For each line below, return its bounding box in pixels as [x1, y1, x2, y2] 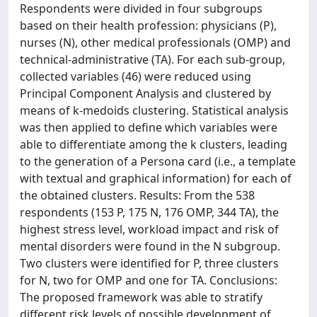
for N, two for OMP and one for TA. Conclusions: [20, 272, 277, 288]
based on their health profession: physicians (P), [20, 18, 277, 33]
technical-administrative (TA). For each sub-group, [20, 52, 285, 67]
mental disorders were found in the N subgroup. [20, 238, 280, 254]
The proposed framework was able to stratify [20, 289, 263, 305]
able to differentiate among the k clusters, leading [20, 137, 287, 152]
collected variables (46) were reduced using [20, 69, 251, 84]
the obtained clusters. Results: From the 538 [20, 188, 255, 203]
